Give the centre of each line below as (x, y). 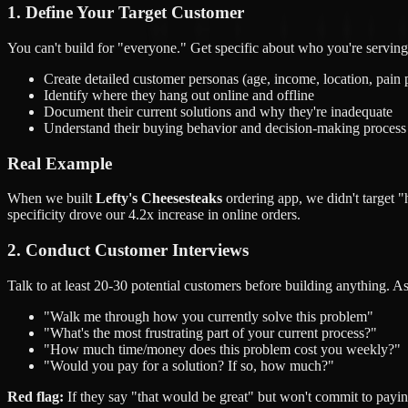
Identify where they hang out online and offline (179, 95)
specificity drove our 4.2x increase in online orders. (154, 215)
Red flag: (36, 396)
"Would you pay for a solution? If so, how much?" (189, 365)
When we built (51, 199)
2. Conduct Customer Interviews (128, 250)
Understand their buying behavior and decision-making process (225, 127)
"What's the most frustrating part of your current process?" (210, 332)
